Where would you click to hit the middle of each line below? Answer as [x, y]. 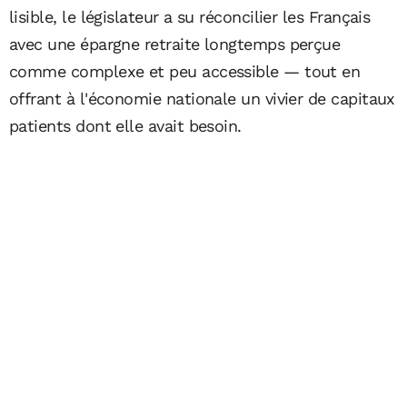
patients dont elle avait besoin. [125, 125]
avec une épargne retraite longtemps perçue [175, 44]
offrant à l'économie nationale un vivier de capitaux [202, 98]
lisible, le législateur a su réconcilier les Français [190, 16]
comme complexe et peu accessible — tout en [185, 71]
